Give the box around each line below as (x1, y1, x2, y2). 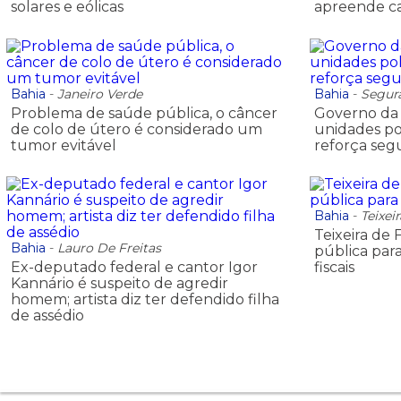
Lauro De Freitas (57, 240, 161, 257)
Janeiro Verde (57, 85, 142, 102)
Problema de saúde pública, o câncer (11, 104, 277, 122)
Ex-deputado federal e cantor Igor (11, 259, 258, 277)
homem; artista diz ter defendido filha (11, 291, 279, 309)
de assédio (11, 307, 84, 325)
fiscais (314, 259, 355, 277)
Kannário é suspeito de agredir (11, 275, 228, 293)
